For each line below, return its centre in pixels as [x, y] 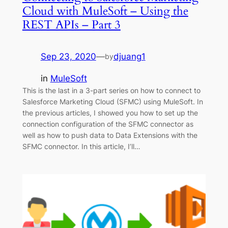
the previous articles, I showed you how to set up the [110, 112]
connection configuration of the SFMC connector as [108, 124]
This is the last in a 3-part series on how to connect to [111, 90]
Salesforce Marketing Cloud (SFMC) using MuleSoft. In [112, 101]
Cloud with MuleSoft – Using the [105, 11]
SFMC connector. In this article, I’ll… [81, 146]
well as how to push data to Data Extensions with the [110, 135]
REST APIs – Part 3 [71, 24]
